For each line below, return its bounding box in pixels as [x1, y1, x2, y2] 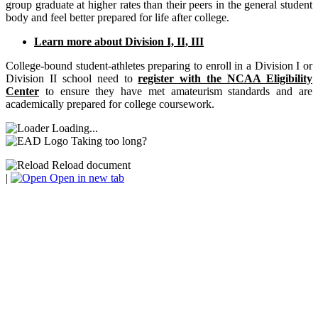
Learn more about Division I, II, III [34, 35, 204, 48]
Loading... [52, 121, 98, 134]
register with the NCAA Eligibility [138, 72, 313, 84]
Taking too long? [71, 134, 147, 147]
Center [6, 84, 39, 97]
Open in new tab [47, 171, 124, 184]
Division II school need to [6, 72, 138, 84]
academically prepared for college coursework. [6, 97, 214, 110]
